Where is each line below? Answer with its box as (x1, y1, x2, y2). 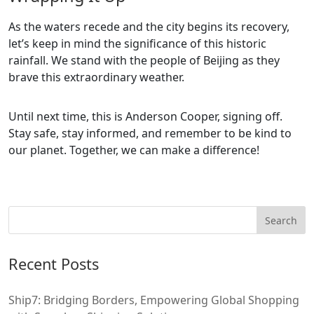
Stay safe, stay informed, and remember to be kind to (8, 125, 292, 141)
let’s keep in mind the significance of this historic (8, 36, 266, 51)
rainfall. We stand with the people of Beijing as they (8, 53, 280, 68)
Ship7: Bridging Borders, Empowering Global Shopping (8, 292, 299, 308)
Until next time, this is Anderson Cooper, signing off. (8, 109, 282, 124)
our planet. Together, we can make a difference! (8, 142, 259, 158)
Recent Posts (8, 254, 99, 274)
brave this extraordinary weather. (8, 69, 184, 85)
